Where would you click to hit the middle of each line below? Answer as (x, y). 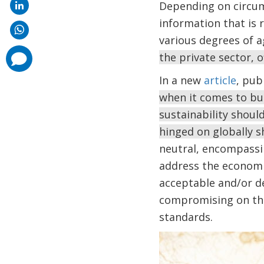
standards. (186, 217)
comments (19, 53)
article (220, 80)
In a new (181, 80)
